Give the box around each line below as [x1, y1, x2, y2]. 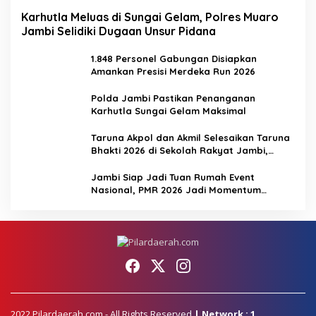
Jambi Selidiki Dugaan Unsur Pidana [21, 23, 216, 38]
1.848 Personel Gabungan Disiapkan [91, 52, 257, 64]
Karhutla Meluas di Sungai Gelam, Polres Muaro [21, 9, 279, 24]
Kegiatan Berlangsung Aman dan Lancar [91, 157, 282, 169]
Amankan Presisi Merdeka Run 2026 [91, 65, 255, 77]
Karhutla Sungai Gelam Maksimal [91, 104, 246, 116]
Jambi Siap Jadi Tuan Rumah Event [91, 171, 255, 183]
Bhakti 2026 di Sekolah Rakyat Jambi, [91, 144, 268, 156]
